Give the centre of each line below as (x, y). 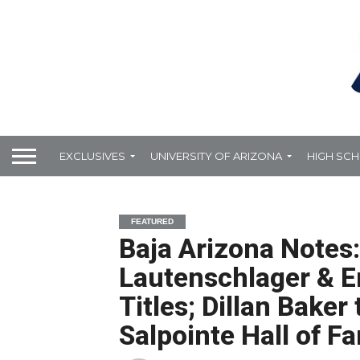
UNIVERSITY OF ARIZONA (216, 155)
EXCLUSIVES (92, 155)
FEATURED (152, 222)
